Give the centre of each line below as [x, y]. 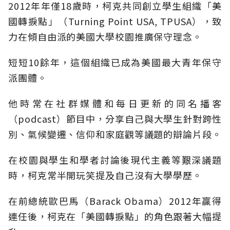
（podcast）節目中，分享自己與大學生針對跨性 [115, 119]
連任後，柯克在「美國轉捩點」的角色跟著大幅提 [115, 216]
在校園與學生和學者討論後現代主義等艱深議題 [115, 160]
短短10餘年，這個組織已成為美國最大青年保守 [115, 62]
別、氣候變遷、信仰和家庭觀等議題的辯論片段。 [115, 134]
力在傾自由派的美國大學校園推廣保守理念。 [105, 37]
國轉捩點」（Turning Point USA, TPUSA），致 [115, 21]
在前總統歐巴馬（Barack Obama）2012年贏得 [115, 201]
